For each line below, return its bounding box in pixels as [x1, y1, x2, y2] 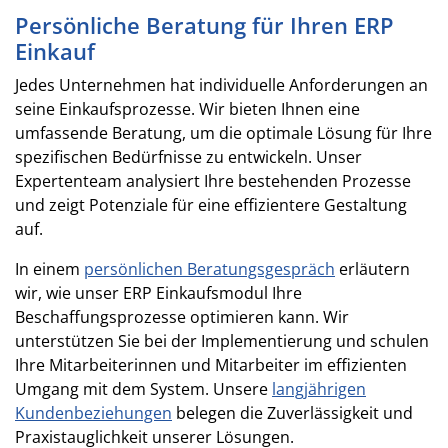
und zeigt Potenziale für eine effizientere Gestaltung [15, 193, 407, 216]
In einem [15, 257, 84, 280]
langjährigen [272, 377, 366, 400]
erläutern [335, 257, 410, 280]
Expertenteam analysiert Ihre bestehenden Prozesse [15, 169, 411, 192]
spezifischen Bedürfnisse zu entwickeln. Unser [15, 145, 362, 168]
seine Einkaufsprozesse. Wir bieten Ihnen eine [15, 97, 360, 120]
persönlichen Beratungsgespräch [84, 257, 335, 280]
